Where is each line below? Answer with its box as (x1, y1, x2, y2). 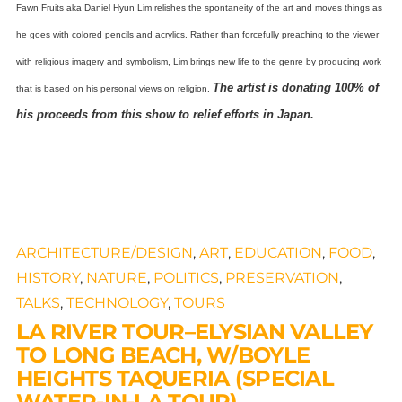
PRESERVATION (224, 269, 339, 287)
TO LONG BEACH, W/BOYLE (15, 342, 310, 369)
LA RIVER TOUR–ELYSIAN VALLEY (15, 319, 373, 345)
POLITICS (153, 269, 219, 287)
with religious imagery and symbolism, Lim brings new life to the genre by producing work (15, 56, 381, 66)
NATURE (85, 269, 147, 287)
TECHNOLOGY (66, 294, 168, 312)
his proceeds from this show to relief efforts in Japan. (15, 107, 314, 121)
